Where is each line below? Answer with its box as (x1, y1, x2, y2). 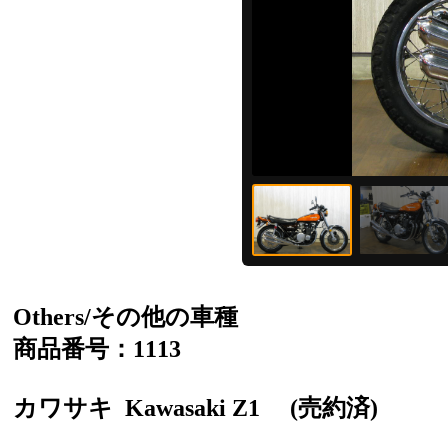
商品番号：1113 (13, 335, 181, 362)
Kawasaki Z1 (125, 394, 266, 421)
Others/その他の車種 (13, 303, 238, 330)
